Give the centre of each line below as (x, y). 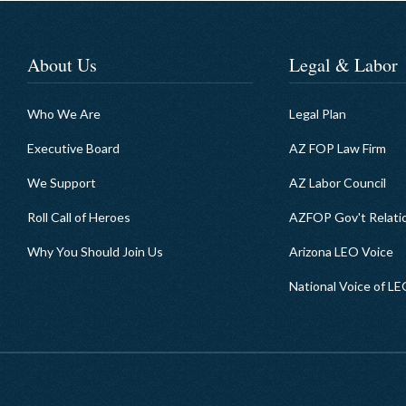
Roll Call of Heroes (78, 217)
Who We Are (63, 113)
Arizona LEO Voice (341, 251)
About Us (62, 65)
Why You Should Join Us (95, 251)
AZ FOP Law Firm (337, 148)
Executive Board (73, 148)
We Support (61, 182)
